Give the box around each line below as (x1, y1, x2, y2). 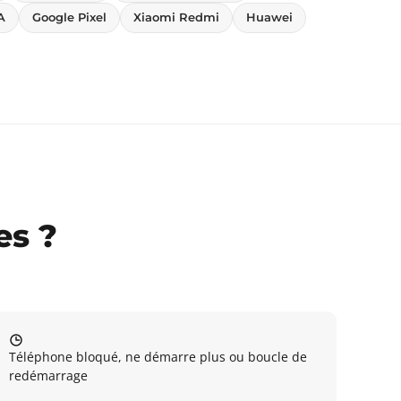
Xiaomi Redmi (133, 11, 219, 24)
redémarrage (8, 367, 88, 384)
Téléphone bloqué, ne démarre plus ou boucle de (8, 348, 307, 365)
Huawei (246, 11, 293, 24)
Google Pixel (32, 11, 107, 24)
